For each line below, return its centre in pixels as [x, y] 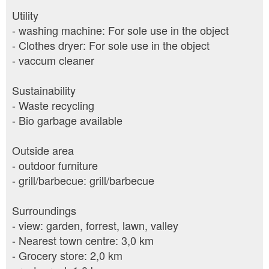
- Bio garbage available [67, 120]
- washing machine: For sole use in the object [120, 30]
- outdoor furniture [55, 165]
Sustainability [44, 90]
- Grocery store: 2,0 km [67, 255]
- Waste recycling [53, 105]
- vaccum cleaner [53, 60]
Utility [25, 15]
